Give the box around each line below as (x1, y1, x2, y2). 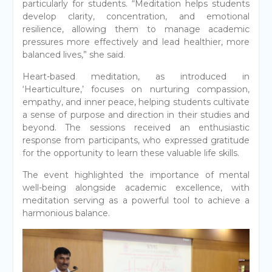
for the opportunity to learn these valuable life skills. (22, 147, 239, 158)
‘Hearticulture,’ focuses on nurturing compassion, (22, 83, 250, 95)
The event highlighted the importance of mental (22, 169, 250, 180)
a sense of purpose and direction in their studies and (22, 109, 250, 120)
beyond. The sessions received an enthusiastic (22, 121, 250, 133)
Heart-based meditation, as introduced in (22, 70, 250, 82)
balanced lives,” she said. (22, 49, 125, 60)
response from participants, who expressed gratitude (22, 134, 250, 146)
